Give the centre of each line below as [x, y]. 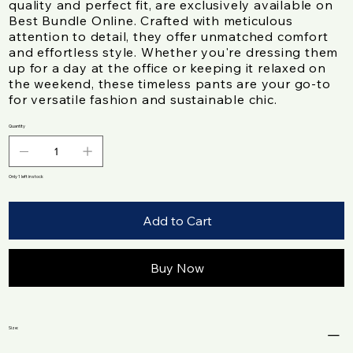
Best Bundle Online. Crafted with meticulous [151, 21]
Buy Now [177, 268]
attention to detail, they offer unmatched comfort [169, 37]
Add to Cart [177, 221]
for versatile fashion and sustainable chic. [143, 100]
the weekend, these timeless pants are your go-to [170, 84]
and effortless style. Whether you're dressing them [174, 52]
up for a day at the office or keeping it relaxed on [167, 68]
